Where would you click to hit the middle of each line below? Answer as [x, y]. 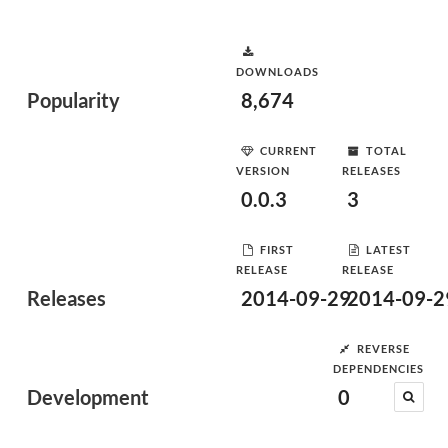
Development [88, 397]
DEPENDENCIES [378, 368]
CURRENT [288, 150]
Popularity [73, 100]
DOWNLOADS [277, 71]
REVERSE [383, 348]
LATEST [388, 249]
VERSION [263, 170]
